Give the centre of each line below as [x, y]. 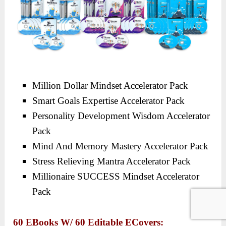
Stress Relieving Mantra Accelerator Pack [112, 161]
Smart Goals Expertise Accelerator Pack [109, 101]
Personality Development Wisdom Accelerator [121, 116]
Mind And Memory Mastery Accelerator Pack [121, 146]
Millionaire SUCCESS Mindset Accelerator [116, 177]
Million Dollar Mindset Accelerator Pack [110, 86]
